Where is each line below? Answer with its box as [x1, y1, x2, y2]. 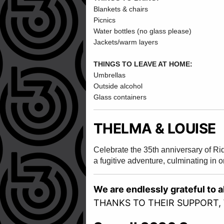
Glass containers [93, 93, 146, 101]
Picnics [93, 16, 115, 24]
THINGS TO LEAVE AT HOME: [93, 60, 192, 68]
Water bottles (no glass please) [93, 27, 191, 35]
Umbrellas [93, 71, 125, 79]
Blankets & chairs [93, 5, 148, 13]
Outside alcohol [93, 82, 142, 90]
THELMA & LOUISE [93, 120, 216, 137]
